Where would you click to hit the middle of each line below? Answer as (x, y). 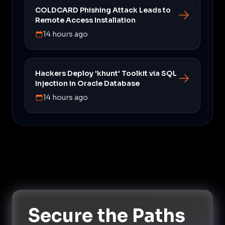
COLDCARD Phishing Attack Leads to (103, 10)
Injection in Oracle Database (87, 83)
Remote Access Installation (85, 20)
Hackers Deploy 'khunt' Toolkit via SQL (106, 73)
